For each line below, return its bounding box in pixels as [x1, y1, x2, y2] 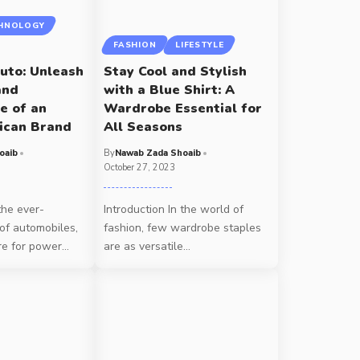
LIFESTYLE [175, 39, 224, 51]
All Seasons [104, 117, 183, 136]
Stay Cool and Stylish [104, 62, 247, 80]
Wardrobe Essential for [104, 99, 263, 117]
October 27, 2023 [104, 161, 176, 174]
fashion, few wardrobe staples [104, 219, 262, 235]
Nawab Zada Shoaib [115, 146, 202, 159]
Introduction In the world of [104, 201, 244, 217]
